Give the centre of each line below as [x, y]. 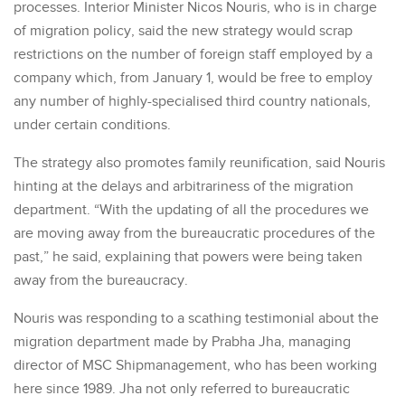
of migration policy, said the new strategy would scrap [183, 32]
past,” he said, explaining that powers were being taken [188, 258]
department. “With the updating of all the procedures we [191, 211]
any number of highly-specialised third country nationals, [192, 102]
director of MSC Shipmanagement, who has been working [195, 366]
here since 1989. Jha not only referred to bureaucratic [182, 390]
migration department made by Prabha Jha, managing [182, 343]
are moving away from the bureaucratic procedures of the [194, 234]
